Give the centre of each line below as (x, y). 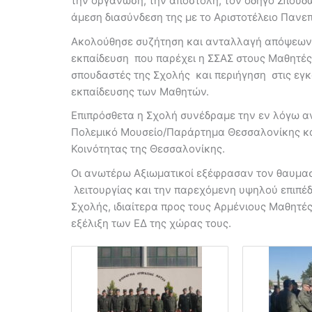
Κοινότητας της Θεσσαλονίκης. (148, 149)
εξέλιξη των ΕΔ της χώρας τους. (151, 223)
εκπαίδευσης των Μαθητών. (140, 91)
